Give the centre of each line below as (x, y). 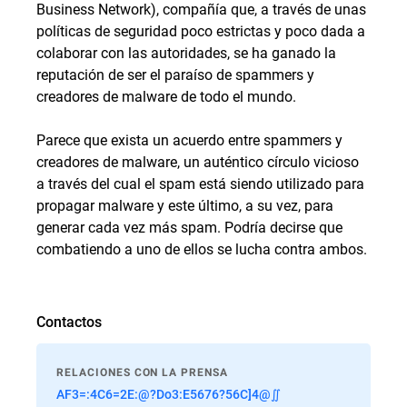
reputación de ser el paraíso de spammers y (175, 74)
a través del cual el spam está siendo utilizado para (200, 183)
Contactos (69, 321)
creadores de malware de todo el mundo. (166, 96)
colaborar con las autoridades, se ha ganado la (186, 52)
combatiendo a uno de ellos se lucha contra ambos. (202, 248)
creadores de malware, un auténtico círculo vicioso (198, 161)
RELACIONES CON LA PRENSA (143, 372)
